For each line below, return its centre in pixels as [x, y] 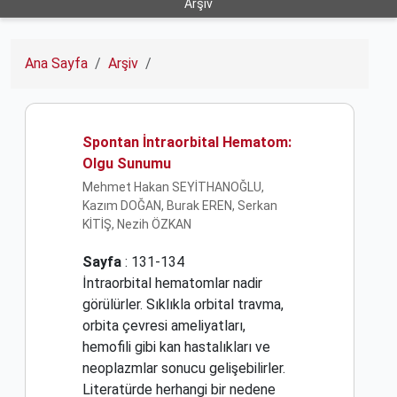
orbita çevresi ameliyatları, [164, 326]
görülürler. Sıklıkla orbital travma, [183, 305]
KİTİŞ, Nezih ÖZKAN [137, 225]
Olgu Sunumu [127, 163]
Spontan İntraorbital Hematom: [187, 142]
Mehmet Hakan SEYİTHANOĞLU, [173, 187]
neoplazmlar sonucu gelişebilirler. [184, 369]
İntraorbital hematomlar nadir [172, 284]
